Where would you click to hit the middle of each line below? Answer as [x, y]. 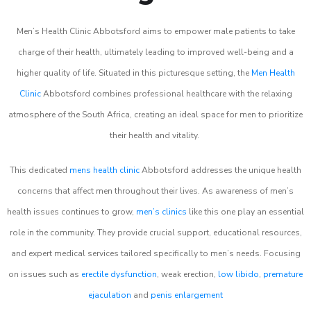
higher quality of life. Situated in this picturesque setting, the [134, 73]
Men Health [273, 73]
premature [283, 274]
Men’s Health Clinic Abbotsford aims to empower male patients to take [155, 31]
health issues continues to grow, [72, 212]
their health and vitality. [155, 135]
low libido [238, 274]
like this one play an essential [245, 212]
